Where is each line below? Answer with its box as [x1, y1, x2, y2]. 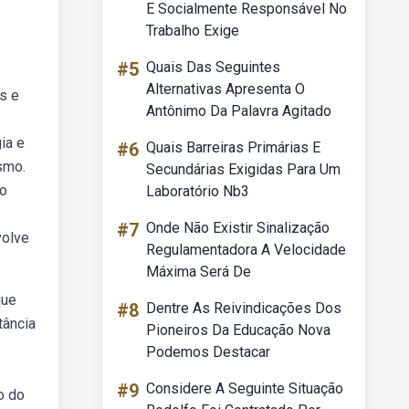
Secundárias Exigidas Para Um [146, 161, 341, 178]
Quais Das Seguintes [146, 58, 280, 76]
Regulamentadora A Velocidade [146, 241, 346, 258]
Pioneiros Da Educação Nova [146, 321, 330, 339]
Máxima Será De [146, 263, 251, 280]
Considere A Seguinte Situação [146, 380, 343, 397]
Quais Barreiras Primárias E [146, 139, 320, 156]
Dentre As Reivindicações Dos [146, 299, 341, 317]
